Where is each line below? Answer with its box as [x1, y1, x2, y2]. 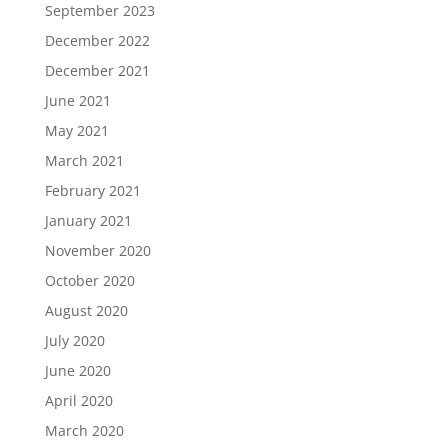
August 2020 [44, 301, 128, 320]
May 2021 [44, 121, 109, 140]
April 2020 [44, 391, 113, 410]
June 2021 [44, 91, 111, 110]
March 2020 [44, 421, 124, 440]
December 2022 [44, 31, 150, 50]
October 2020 [44, 271, 135, 290]
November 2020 [44, 241, 151, 260]
